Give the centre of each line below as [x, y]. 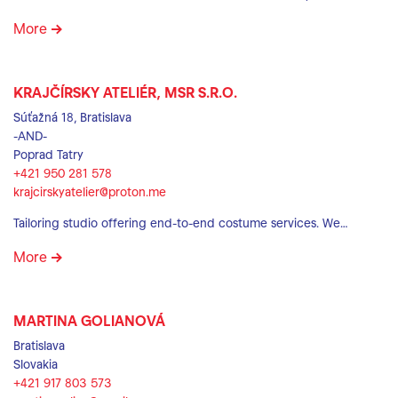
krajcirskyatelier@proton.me [90, 191]
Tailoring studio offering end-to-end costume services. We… [180, 223]
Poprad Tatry [48, 154]
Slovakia [36, 364]
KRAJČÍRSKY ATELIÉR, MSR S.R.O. [125, 92]
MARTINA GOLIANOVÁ [89, 320]
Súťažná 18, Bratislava [72, 117]
